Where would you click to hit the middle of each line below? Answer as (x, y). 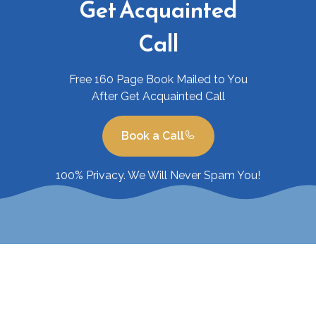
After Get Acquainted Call (158, 97)
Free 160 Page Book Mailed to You (158, 80)
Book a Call (152, 136)
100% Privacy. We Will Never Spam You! (158, 176)
